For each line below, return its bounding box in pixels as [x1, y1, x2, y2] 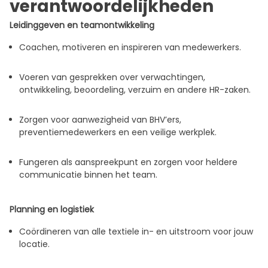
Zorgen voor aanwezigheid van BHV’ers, [19, 114, 181, 126]
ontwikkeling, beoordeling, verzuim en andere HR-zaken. [19, 84, 251, 96]
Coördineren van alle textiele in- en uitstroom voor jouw [19, 226, 253, 238]
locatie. [19, 238, 50, 251]
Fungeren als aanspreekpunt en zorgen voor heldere [19, 156, 237, 169]
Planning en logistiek [10, 203, 94, 216]
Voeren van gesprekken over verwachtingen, [19, 71, 205, 84]
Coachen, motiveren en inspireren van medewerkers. [19, 41, 241, 54]
